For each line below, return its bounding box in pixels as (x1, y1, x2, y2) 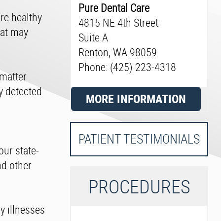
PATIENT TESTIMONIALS (78, 130, 200, 147)
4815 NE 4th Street (78, 15, 158, 30)
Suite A (78, 30, 108, 44)
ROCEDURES (98, 174, 190, 199)
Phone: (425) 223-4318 (78, 60, 176, 74)
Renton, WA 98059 (78, 45, 157, 59)
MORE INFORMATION (86, 91, 186, 107)
